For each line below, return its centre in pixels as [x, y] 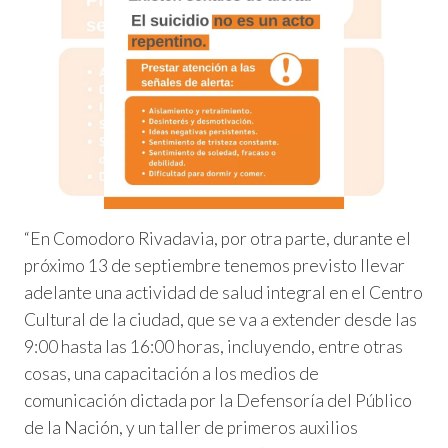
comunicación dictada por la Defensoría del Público [218, 400]
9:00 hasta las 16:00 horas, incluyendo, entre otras [213, 346]
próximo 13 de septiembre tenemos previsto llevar [214, 265]
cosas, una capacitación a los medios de [171, 373]
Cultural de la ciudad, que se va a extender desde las [220, 319]
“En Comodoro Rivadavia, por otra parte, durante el [217, 238]
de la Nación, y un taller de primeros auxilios [191, 427]
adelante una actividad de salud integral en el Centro [223, 292]
